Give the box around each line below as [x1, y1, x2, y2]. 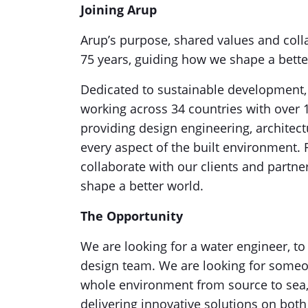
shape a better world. [80, 177, 203, 194]
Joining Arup [80, 1, 157, 18]
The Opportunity [80, 208, 186, 224]
